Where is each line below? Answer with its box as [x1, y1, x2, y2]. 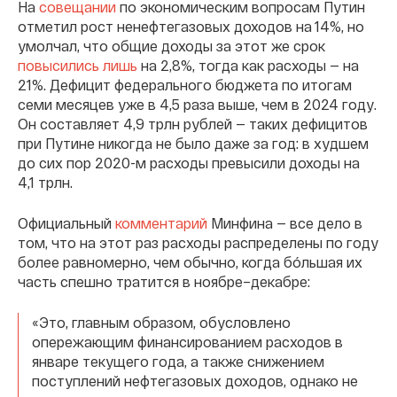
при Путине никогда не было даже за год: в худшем [18, 135, 369, 152]
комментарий [115, 214, 207, 231]
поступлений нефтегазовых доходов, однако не [32, 372, 358, 389]
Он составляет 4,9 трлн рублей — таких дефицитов [18, 115, 368, 132]
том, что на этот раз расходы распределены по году [18, 234, 378, 251]
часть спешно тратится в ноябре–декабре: [18, 273, 310, 290]
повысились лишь [18, 57, 137, 74]
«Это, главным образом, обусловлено [32, 314, 291, 331]
